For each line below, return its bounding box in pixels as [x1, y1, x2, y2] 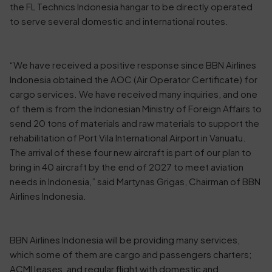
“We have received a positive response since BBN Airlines [10, 59, 256, 70]
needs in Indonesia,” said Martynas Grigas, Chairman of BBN [10, 175, 260, 187]
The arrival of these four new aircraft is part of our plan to [10, 146, 251, 158]
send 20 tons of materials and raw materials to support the [10, 117, 259, 129]
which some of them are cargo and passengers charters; [10, 248, 252, 260]
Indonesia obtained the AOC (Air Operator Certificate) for [10, 73, 257, 85]
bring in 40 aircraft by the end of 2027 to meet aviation [10, 161, 243, 172]
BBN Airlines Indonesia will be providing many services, [10, 234, 240, 245]
